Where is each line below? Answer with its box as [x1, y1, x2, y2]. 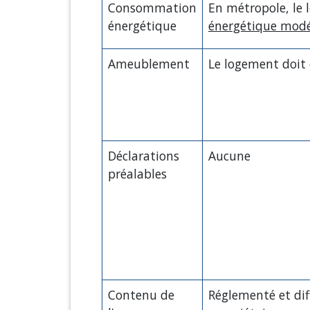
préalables [108, 165, 167, 182]
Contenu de [108, 286, 174, 303]
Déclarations [108, 147, 179, 164]
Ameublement [108, 55, 190, 72]
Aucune [208, 147, 250, 164]
